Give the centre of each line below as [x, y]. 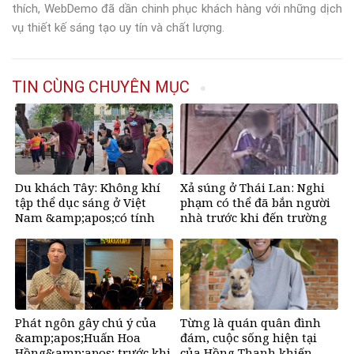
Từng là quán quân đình [250, 323]
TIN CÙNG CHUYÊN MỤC [101, 87]
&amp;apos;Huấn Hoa [78, 338]
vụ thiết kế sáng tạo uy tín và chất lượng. [118, 28]
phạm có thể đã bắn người [255, 203]
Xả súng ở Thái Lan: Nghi [252, 188]
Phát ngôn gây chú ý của [86, 323]
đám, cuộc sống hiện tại [249, 338]
